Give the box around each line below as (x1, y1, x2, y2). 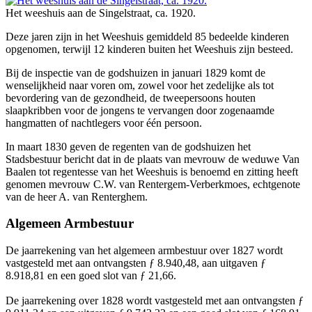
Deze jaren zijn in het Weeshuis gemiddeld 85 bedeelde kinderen (6, 30, 289, 42)
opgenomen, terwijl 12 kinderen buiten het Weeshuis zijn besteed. (6, 42, 293, 55)
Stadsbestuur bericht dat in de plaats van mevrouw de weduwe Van (6, 153, 299, 165)
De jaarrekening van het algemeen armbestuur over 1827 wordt (6, 244, 283, 257)
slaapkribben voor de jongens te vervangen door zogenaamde (6, 104, 274, 116)
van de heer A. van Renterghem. (6, 190, 148, 203)
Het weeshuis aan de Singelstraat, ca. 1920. (6, 6, 196, 19)
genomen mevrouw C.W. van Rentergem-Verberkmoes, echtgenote (6, 178, 300, 190)
